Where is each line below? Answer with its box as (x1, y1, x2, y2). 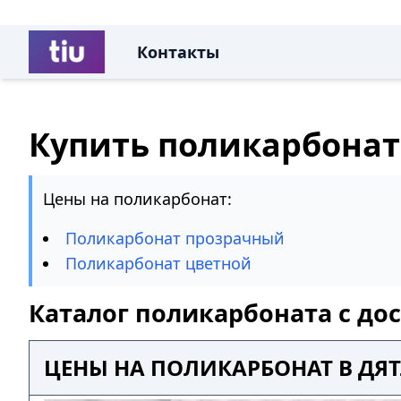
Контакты (136, 41, 219, 63)
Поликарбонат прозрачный (65, 227, 285, 249)
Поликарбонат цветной (65, 252, 252, 274)
